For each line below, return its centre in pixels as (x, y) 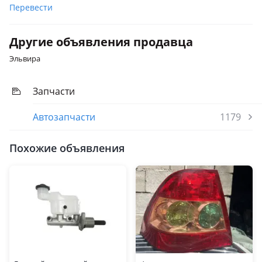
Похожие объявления (67, 148)
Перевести (31, 7)
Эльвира (25, 58)
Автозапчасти (64, 117)
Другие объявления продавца (101, 42)
